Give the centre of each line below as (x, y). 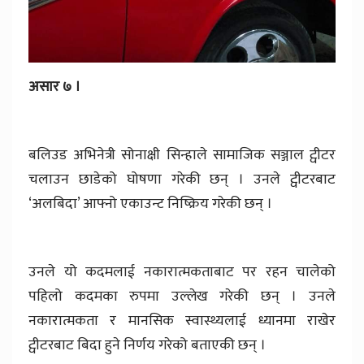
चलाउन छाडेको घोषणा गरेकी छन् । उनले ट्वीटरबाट (182, 180)
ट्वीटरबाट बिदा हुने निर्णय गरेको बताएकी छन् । (147, 346)
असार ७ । (54, 87)
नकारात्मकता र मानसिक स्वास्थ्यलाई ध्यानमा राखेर (182, 321)
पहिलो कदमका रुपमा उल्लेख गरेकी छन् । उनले (182, 297)
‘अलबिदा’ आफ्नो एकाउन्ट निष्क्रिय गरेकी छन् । (150, 204)
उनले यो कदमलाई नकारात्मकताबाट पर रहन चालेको (182, 273)
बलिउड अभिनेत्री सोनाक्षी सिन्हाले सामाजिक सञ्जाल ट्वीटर (182, 156)
